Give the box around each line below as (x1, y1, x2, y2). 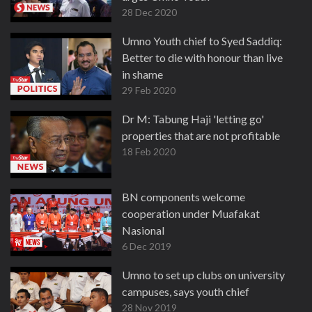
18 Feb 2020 (122, 146, 175, 157)
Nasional (122, 224, 164, 237)
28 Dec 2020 (122, 6, 177, 18)
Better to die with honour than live (122, 51, 283, 64)
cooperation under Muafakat (122, 207, 260, 220)
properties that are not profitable (122, 129, 280, 142)
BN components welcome (122, 190, 245, 203)
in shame (122, 68, 163, 81)
